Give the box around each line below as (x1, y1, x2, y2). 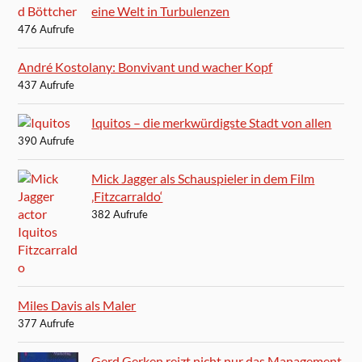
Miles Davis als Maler (18, 297, 137, 314)
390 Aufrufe (18, 134, 75, 148)
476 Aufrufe (18, 23, 75, 36)
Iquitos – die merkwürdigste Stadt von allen (91, 115, 332, 131)
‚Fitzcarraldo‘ (91, 188, 163, 204)
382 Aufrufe (91, 208, 149, 221)
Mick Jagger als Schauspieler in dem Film (91, 170, 315, 187)
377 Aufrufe (18, 317, 75, 330)
